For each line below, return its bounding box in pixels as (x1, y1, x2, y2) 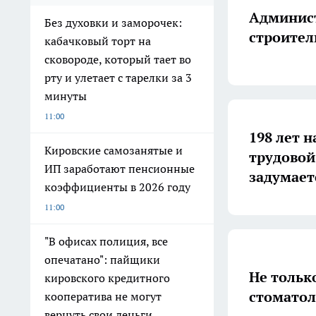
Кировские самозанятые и (44, 143, 183, 158)
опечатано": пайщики (44, 253, 160, 267)
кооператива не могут (44, 289, 162, 304)
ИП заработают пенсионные (44, 162, 195, 176)
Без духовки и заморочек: (44, 16, 182, 30)
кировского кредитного (44, 271, 170, 286)
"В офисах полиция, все (44, 234, 168, 249)
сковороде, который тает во (44, 52, 191, 67)
